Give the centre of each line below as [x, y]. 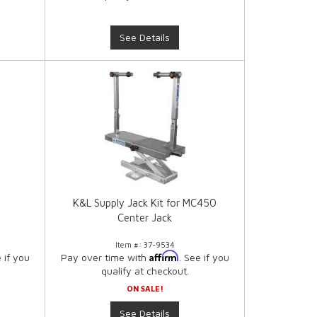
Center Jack [145, 218]
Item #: [129, 245]
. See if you [204, 258]
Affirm [164, 256]
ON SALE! [145, 289]
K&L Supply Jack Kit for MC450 [145, 203]
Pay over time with [105, 258]
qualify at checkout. [145, 271]
